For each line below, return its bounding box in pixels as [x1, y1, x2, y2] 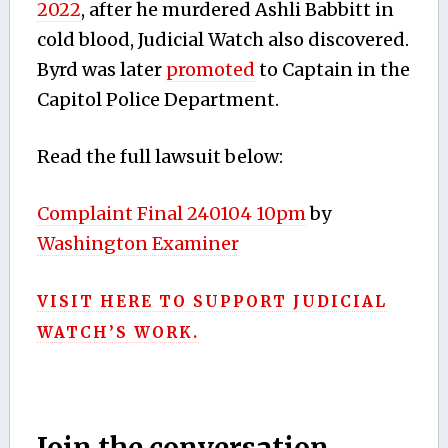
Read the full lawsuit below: [36, 144, 283, 168]
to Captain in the [254, 57, 410, 81]
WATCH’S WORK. [36, 322, 199, 342]
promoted [165, 57, 255, 81]
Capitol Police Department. [36, 87, 279, 111]
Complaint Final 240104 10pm [36, 201, 306, 225]
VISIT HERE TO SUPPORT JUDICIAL [36, 291, 387, 311]
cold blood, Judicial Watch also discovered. [36, 27, 409, 51]
